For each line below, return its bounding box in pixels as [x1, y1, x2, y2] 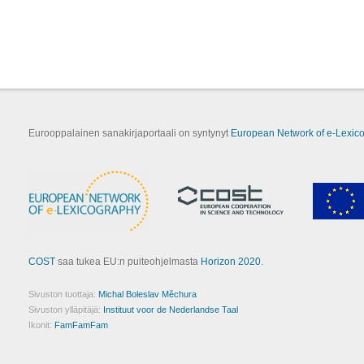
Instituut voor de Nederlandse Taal [103, 305, 238, 314]
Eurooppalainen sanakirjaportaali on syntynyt [28, 128, 231, 139]
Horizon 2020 [201, 256, 261, 267]
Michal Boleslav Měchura [98, 289, 197, 299]
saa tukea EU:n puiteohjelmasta [55, 256, 201, 267]
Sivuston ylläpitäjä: [28, 305, 103, 314]
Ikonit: [28, 320, 54, 330]
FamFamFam [54, 320, 108, 330]
